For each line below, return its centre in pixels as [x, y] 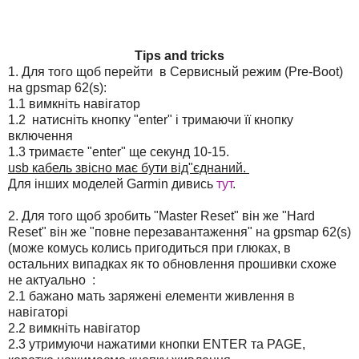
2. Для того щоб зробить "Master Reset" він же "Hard [161, 216]
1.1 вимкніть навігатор [74, 103]
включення [40, 135]
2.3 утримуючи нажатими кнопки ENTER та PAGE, [157, 344]
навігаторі [38, 312]
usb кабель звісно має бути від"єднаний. [129, 167]
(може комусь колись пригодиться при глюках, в [149, 248]
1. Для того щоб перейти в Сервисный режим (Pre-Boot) [175, 71]
